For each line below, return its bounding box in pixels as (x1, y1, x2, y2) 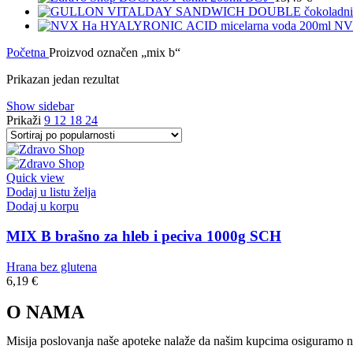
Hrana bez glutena (6, 260, 97, 274)
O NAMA (6, 302, 84, 323)
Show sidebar (6, 98, 74, 113)
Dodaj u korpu (6, 199, 79, 213)
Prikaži (6, 113, 44, 127)
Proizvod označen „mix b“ (49, 45, 180, 59)
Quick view (6, 170, 65, 184)
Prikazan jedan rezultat (6, 72, 119, 86)
